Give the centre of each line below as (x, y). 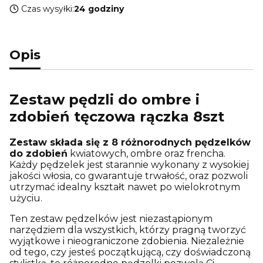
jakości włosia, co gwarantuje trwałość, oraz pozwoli (129, 176)
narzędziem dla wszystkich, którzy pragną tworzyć (128, 230)
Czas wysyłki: (48, 9)
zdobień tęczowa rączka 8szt (119, 116)
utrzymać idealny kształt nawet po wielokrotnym (125, 187)
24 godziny (99, 9)
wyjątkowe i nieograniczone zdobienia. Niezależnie (127, 241)
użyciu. (26, 198)
